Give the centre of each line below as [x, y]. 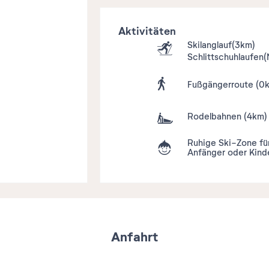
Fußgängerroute [222, 84]
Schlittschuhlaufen [226, 57]
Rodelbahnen [216, 116]
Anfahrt [134, 237]
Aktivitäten [147, 32]
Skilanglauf [210, 45]
